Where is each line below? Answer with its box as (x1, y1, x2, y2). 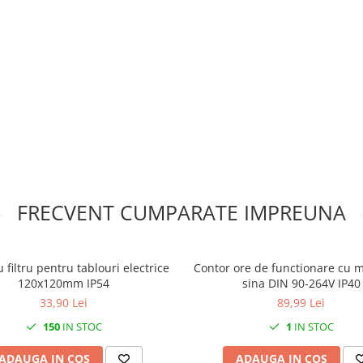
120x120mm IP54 (18, 275, 109, 292)
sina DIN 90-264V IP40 (241, 275, 361, 292)
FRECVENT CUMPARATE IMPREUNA (17, 199, 346, 227)
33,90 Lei (40, 295, 88, 311)
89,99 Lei (277, 295, 325, 311)
